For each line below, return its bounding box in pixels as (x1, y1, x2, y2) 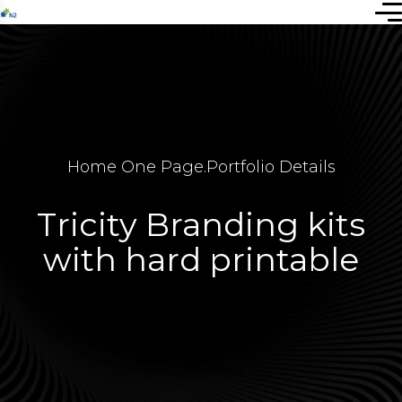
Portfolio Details (205, 157, 336, 177)
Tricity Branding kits (37, 205, 365, 244)
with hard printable (43, 240, 359, 279)
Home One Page (66, 157, 204, 177)
